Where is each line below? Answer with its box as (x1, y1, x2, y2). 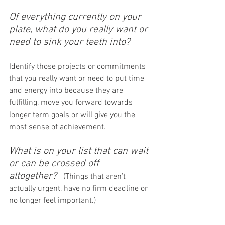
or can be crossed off (9, 158, 101, 170)
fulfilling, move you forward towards (9, 98, 135, 108)
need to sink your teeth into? (9, 36, 130, 48)
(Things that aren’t (61, 172, 128, 182)
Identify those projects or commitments (9, 62, 148, 72)
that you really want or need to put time (9, 74, 146, 84)
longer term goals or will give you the (9, 110, 137, 120)
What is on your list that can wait (9, 145, 151, 157)
